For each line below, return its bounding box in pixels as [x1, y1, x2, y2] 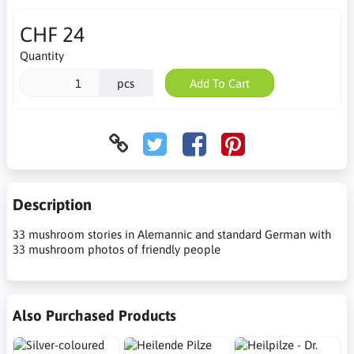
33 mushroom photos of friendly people [13, 243, 220, 257]
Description [13, 195, 92, 214]
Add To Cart [189, 76, 250, 90]
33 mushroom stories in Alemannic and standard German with [13, 228, 331, 242]
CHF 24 [19, 21, 85, 47]
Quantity [19, 48, 64, 62]
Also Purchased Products [13, 307, 176, 325]
